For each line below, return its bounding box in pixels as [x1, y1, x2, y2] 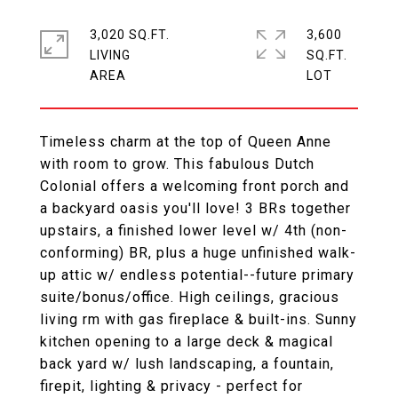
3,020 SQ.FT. [90, 28, 170, 42]
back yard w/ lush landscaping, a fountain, [40, 355, 334, 372]
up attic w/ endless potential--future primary [40, 267, 354, 283]
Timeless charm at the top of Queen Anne [40, 133, 331, 150]
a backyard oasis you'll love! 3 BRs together [40, 200, 351, 217]
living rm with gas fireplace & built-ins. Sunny [40, 311, 357, 328]
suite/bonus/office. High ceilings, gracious [40, 289, 339, 306]
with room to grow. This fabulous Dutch [40, 155, 314, 172]
